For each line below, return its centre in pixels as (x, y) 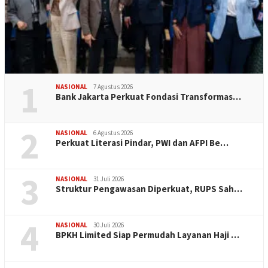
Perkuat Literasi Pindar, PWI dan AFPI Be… (142, 143)
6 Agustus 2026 (113, 133)
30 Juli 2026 (109, 225)
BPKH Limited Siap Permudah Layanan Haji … (147, 235)
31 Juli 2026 (109, 179)
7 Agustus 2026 (113, 87)
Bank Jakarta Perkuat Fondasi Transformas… (148, 97)
